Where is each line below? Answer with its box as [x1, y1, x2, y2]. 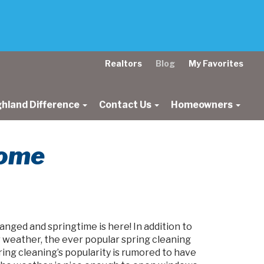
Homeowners [171, 99, 235, 110]
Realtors [105, 58, 142, 68]
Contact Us [99, 99, 153, 110]
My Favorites [189, 58, 243, 68]
